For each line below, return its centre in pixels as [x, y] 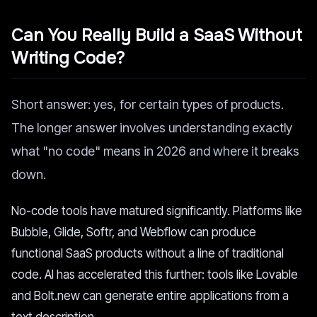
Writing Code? [68, 58]
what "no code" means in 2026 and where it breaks [155, 151]
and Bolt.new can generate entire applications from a [150, 296]
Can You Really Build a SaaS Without [157, 35]
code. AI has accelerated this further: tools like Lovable [155, 275]
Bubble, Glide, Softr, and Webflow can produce [134, 232]
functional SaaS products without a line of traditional [148, 253]
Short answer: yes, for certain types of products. [148, 104]
